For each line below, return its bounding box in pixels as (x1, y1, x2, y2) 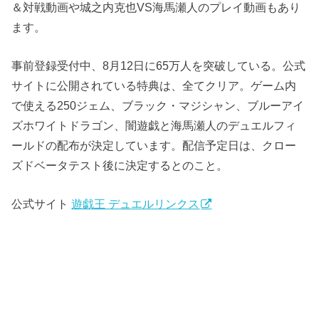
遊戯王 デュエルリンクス (71, 197, 200, 211)
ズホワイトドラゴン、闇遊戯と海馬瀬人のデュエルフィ (11, 119, 297, 132)
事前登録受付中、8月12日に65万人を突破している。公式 (11, 59, 306, 73)
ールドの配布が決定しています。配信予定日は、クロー (11, 139, 297, 152)
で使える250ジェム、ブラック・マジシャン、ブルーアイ (11, 99, 305, 113)
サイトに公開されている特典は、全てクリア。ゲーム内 (11, 79, 297, 93)
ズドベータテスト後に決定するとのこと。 (11, 159, 229, 172)
